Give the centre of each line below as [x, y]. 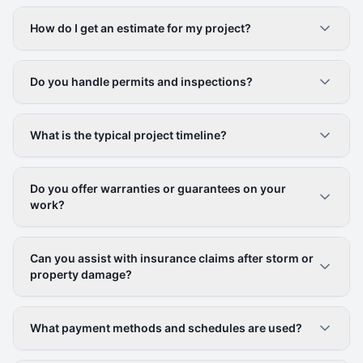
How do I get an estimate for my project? [141, 28]
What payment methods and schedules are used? [166, 328]
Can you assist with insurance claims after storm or [172, 258]
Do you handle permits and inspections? [141, 81]
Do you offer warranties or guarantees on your [158, 188]
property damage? [81, 274]
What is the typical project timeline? [128, 135]
